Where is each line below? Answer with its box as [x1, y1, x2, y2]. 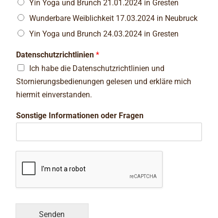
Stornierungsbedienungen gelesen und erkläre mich [16, 76, 191, 86]
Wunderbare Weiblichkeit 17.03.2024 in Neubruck [29, 13, 198, 23]
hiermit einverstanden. [16, 90, 92, 99]
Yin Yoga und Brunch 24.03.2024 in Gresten [29, 29, 179, 38]
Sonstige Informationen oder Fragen [16, 110, 144, 120]
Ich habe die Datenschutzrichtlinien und [29, 63, 164, 73]
